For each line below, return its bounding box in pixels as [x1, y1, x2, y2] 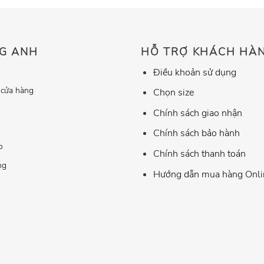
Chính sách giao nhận [153, 106, 242, 120]
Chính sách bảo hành [153, 127, 240, 140]
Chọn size [153, 86, 194, 100]
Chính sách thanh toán [153, 147, 246, 160]
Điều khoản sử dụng [153, 65, 236, 79]
